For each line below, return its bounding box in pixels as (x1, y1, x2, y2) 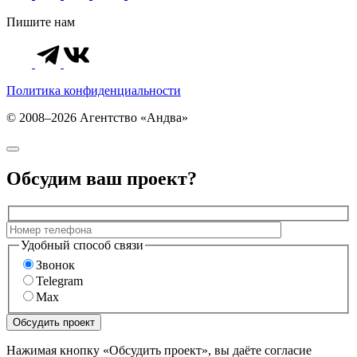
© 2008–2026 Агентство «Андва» (6, 111, 188, 125)
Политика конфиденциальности (6, 84, 181, 98)
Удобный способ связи (21, 237, 143, 252)
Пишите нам (6, 15, 75, 29)
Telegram (36, 274, 83, 288)
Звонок (36, 258, 75, 273)
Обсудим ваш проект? (6, 168, 197, 190)
